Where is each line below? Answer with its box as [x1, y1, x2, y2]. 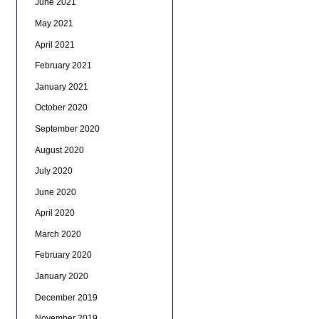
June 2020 [34, 187, 76, 197]
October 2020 [34, 103, 88, 113]
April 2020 [34, 208, 75, 219]
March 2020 [34, 229, 81, 239]
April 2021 [34, 39, 75, 50]
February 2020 [34, 250, 92, 261]
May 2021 [34, 18, 73, 28]
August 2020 [34, 145, 84, 155]
